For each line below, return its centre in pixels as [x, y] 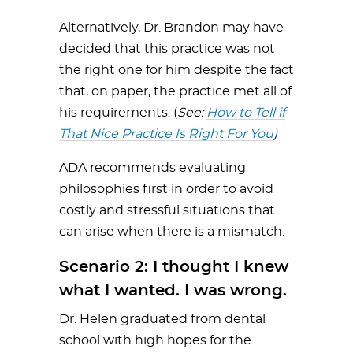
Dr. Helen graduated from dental [162, 319]
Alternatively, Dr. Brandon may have [171, 27]
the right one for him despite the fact [176, 70]
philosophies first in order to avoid [166, 189]
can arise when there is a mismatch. [172, 231]
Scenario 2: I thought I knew [174, 267]
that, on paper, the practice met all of [175, 91]
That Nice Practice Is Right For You [166, 134]
